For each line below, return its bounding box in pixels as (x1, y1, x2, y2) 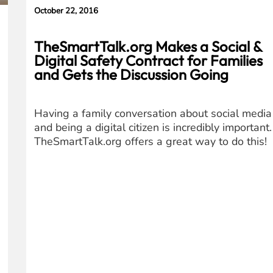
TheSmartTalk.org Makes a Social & (34, 37, 263, 55)
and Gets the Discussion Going (34, 65, 229, 83)
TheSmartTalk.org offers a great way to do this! (34, 134, 268, 149)
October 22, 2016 (34, 5, 99, 17)
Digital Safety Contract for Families (34, 51, 263, 69)
